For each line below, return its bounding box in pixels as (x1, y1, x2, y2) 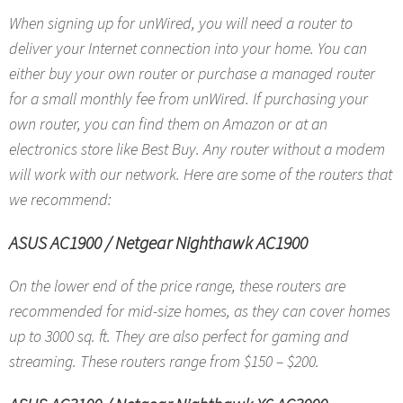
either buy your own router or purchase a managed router (9, 63, 375, 84)
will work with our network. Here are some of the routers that (9, 164, 392, 184)
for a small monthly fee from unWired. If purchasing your (9, 88, 368, 109)
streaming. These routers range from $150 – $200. (9, 351, 319, 372)
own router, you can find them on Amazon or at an (9, 113, 327, 134)
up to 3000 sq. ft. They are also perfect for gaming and (9, 326, 349, 346)
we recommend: (9, 189, 112, 210)
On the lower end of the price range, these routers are (9, 275, 345, 296)
